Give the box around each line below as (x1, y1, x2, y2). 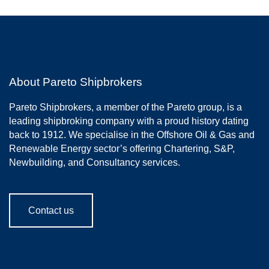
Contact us (28, 205, 74, 216)
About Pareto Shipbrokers (9, 76, 142, 89)
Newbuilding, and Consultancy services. (9, 157, 180, 168)
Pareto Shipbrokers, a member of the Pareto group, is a (9, 102, 242, 113)
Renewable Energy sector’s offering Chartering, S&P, (9, 144, 235, 154)
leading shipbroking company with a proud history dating (9, 116, 249, 127)
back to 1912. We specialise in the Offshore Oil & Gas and (9, 130, 255, 141)
